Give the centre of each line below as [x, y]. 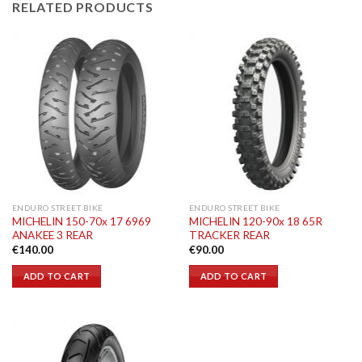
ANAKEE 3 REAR [52, 235]
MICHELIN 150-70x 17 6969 [81, 221]
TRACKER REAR [229, 235]
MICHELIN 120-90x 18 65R [255, 221]
